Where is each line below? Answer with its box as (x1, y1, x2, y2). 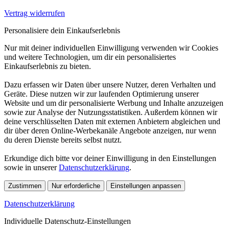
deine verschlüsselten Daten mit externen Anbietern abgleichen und (4, 117, 220, 126)
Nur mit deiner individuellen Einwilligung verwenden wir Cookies (4, 43, 218, 52)
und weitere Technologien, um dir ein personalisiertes (4, 53, 176, 61)
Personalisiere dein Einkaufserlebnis (4, 26, 120, 35)
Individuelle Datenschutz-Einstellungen (4, 217, 131, 225)
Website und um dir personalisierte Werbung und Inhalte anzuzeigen (4, 99, 223, 107)
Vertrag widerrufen (4, 9, 65, 17)
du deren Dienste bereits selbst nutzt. (4, 135, 122, 144)
